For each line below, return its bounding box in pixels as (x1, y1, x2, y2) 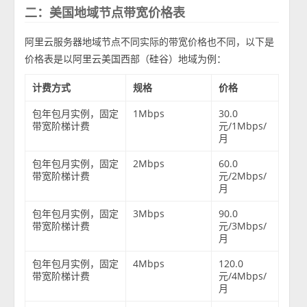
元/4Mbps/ (219, 269, 267, 283)
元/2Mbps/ (219, 169, 267, 183)
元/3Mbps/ (219, 219, 267, 233)
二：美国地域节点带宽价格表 (25, 4, 186, 21)
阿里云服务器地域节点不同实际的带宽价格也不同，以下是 (25, 35, 275, 49)
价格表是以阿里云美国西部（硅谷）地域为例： (25, 52, 227, 66)
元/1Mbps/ (219, 119, 267, 133)
